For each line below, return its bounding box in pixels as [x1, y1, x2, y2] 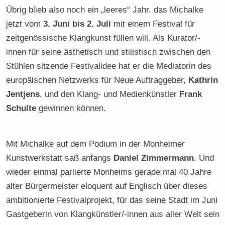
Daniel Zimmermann [114, 153, 194, 163]
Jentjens [6, 89, 40, 99]
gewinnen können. [36, 103, 106, 114]
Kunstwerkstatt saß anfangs [6, 153, 114, 163]
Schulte [6, 103, 37, 114]
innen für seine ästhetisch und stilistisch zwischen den [6, 47, 211, 57]
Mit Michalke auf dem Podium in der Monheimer [6, 139, 185, 149]
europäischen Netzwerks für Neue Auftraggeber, [6, 75, 189, 85]
